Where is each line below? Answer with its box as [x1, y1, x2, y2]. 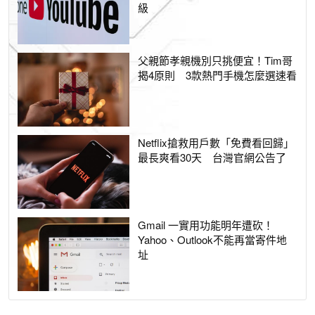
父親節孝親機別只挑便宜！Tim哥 [138, 53, 293, 68]
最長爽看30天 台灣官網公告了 [138, 150, 287, 165]
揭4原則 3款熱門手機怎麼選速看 [138, 67, 297, 83]
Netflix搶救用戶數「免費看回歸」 [138, 135, 295, 150]
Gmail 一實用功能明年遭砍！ [138, 217, 274, 233]
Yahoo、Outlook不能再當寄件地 [138, 232, 288, 247]
